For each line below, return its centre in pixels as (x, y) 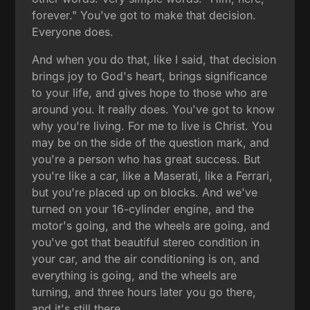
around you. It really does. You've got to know (154, 109)
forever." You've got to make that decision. (144, 15)
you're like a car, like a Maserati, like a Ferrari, (153, 175)
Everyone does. (73, 31)
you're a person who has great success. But (146, 159)
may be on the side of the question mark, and (151, 142)
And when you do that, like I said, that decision (154, 59)
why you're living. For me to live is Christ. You (152, 126)
